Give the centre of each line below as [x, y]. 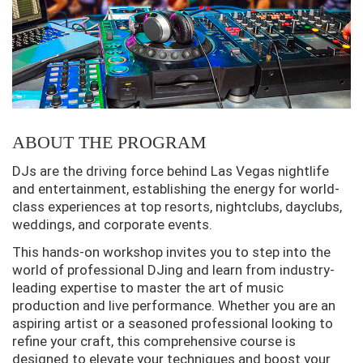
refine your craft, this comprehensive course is [154, 341]
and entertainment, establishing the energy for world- [176, 188]
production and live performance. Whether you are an [174, 305]
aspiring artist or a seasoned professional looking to [173, 323]
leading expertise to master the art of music [148, 287]
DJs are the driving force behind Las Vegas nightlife [171, 171]
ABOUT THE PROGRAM [109, 142]
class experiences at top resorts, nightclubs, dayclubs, [177, 206]
